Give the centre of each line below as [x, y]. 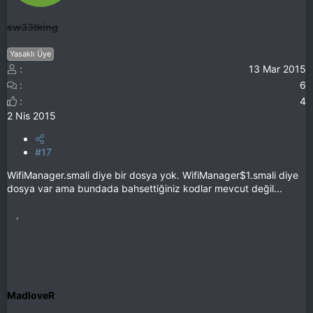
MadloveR [31, 296]
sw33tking [32, 27]
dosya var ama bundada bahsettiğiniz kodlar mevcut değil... [145, 189]
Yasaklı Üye [30, 54]
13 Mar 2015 [277, 69]
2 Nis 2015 [31, 116]
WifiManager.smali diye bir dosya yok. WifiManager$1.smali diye [153, 175]
